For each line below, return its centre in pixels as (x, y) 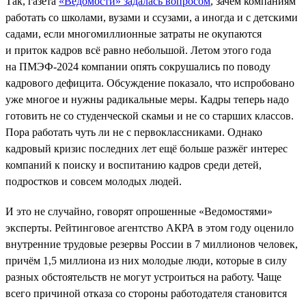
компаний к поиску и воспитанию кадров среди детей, (134, 165)
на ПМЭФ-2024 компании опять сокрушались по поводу (138, 66)
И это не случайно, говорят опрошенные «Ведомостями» (139, 211)
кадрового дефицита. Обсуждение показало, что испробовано (150, 83)
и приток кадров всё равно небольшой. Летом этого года (138, 50)
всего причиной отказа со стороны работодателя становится (146, 293)
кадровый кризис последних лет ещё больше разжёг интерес (147, 148)
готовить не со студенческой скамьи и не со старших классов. (150, 115)
